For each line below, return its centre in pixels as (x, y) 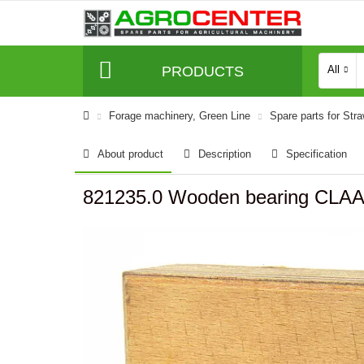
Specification (316, 154)
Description (225, 154)
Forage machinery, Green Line (180, 116)
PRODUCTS (202, 71)
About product (130, 154)
